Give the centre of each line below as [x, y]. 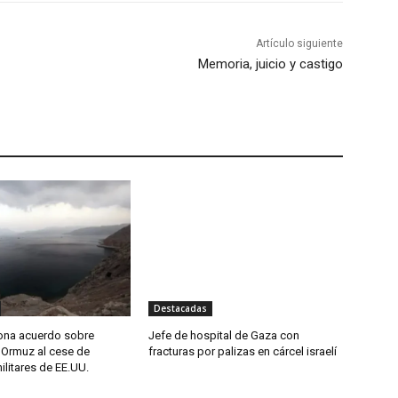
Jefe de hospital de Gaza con [224, 336]
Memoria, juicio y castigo [270, 64]
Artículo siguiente [299, 44]
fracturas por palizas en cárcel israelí [243, 352]
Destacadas [181, 309]
